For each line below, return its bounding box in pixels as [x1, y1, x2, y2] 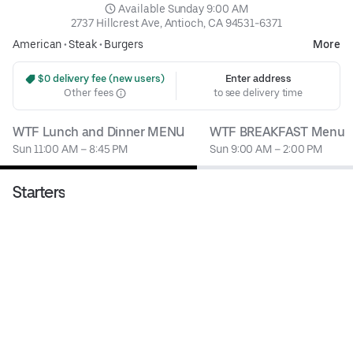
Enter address [225, 72, 292, 85]
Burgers [104, 38, 143, 51]
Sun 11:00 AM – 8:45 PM [13, 143, 128, 156]
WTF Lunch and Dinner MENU [13, 124, 184, 140]
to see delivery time [213, 87, 303, 99]
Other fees [64, 87, 116, 99]
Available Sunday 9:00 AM [118, 2, 248, 16]
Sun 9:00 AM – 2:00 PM [210, 143, 323, 156]
